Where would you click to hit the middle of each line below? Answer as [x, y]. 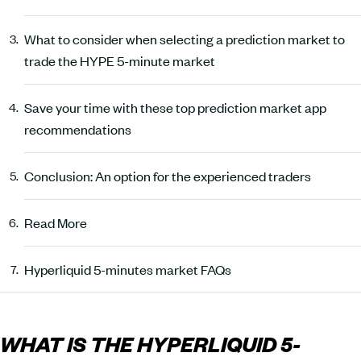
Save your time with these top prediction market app [175, 107]
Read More [56, 222]
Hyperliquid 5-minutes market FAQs [128, 269]
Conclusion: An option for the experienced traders [168, 175]
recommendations [78, 129]
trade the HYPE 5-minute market [120, 60]
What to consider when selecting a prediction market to [185, 38]
